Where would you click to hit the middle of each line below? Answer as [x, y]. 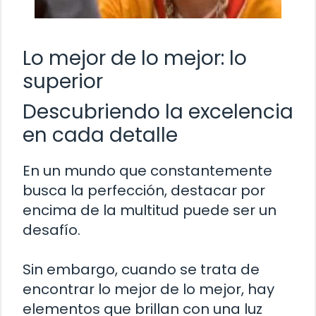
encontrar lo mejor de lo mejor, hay [148, 289]
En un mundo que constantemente [147, 170]
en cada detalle [100, 135]
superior [63, 81]
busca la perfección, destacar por [144, 190]
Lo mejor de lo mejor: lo [135, 58]
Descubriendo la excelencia [158, 111]
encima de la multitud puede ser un [150, 210]
